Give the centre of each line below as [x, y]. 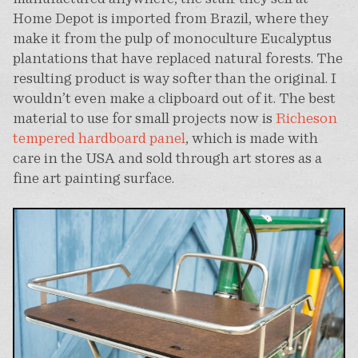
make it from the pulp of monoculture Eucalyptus [172, 38]
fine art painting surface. [93, 177]
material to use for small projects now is [144, 117]
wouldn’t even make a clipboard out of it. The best [174, 97]
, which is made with [251, 137]
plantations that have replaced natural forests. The [177, 58]
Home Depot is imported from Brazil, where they [170, 18]
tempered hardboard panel [99, 137]
